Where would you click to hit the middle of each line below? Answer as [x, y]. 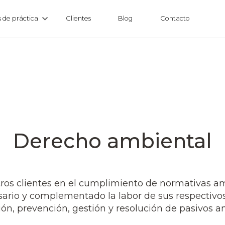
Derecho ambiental [113, 141]
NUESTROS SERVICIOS [113, 36]
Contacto [175, 18]
